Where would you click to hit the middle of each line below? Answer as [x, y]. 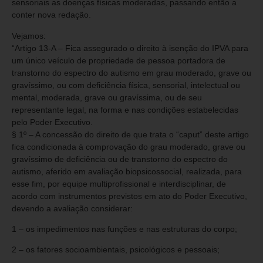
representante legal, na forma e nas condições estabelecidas [125, 109]
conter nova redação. [51, 15]
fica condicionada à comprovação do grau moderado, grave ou [129, 146]
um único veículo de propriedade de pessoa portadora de [119, 60]
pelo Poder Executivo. [52, 122]
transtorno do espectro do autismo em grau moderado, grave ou [131, 73]
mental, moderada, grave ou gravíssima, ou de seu [107, 97]
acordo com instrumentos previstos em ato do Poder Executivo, [129, 196]
